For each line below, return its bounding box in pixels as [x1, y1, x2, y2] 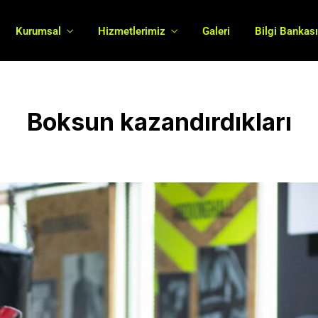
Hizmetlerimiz [98, 24, 166, 38]
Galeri [202, 24, 231, 38]
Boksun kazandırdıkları [26, 107, 292, 136]
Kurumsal [16, 24, 62, 38]
